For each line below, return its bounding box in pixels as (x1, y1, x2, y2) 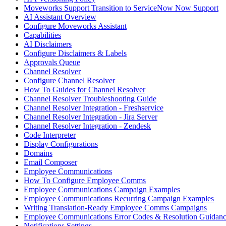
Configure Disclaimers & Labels (24, 49, 127, 58)
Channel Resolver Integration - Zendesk (24, 122, 151, 131)
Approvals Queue (24, 58, 80, 67)
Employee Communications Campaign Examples (24, 185, 180, 194)
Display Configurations (24, 140, 98, 149)
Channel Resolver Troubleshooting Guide (24, 94, 156, 103)
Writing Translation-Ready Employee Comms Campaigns (24, 203, 207, 212)
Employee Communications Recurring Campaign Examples (24, 194, 214, 203)
